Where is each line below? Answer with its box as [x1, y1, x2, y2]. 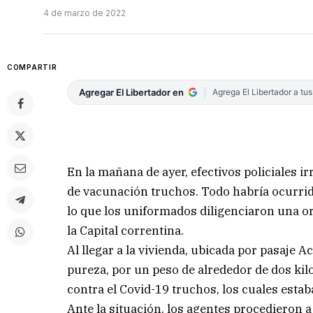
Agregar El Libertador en [79, 87, 184, 99]
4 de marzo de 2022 [43, 8, 126, 19]
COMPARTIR [7, 63, 57, 72]
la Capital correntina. [67, 222, 184, 238]
